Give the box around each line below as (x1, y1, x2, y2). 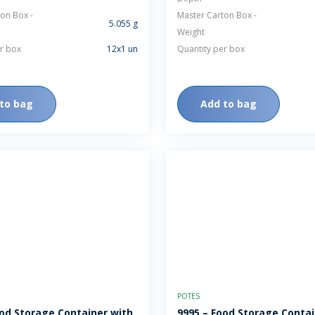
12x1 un (107, 43, 138, 55)
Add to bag (200, 97, 257, 110)
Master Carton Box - (177, 9, 257, 21)
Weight (177, 26, 205, 38)
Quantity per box (177, 43, 245, 55)
